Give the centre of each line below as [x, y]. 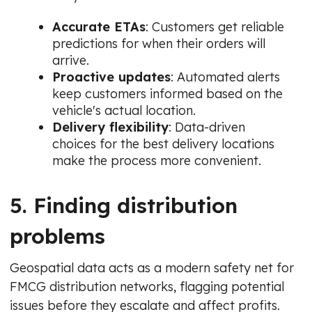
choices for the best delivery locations [163, 143]
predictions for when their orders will [159, 43]
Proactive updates [111, 77]
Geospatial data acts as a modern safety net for [152, 267]
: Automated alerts [225, 77]
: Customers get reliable [215, 26]
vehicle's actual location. [124, 110]
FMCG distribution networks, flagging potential [147, 286]
